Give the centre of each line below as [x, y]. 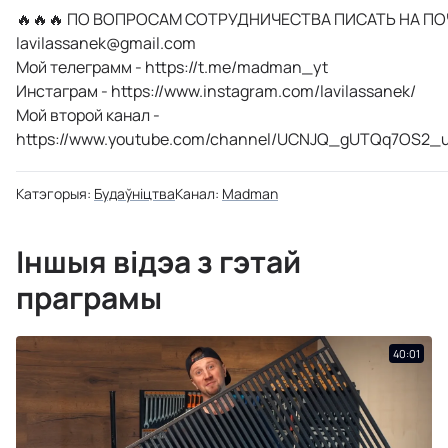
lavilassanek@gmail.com [106, 43]
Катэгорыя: [53, 193]
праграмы [89, 297]
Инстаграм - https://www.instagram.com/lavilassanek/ [216, 91]
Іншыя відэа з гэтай [158, 261]
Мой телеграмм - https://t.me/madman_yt [172, 67]
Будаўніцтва [134, 193]
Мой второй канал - [88, 115]
